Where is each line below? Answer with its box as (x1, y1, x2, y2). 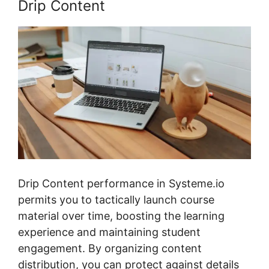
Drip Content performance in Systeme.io (18, 177, 225, 190)
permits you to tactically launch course (18, 193, 214, 206)
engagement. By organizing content (18, 241, 202, 255)
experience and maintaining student (18, 225, 201, 238)
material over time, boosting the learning (18, 209, 225, 222)
